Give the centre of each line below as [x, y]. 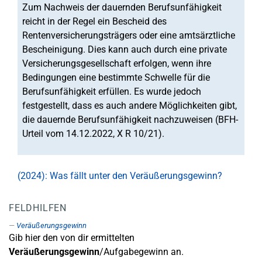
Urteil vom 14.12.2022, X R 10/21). [93, 134]
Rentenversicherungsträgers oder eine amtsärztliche [129, 35]
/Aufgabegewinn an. [142, 252]
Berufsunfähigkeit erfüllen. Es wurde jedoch [112, 92]
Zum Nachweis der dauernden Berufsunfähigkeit [122, 7]
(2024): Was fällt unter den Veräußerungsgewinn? [120, 176]
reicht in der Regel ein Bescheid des [94, 21]
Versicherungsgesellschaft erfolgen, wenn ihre [117, 63]
